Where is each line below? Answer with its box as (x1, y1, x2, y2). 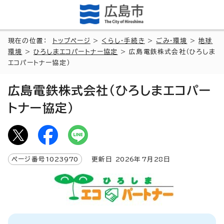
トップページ (52, 37, 90, 44)
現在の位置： (8, 37, 52, 44)
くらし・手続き (101, 37, 145, 44)
